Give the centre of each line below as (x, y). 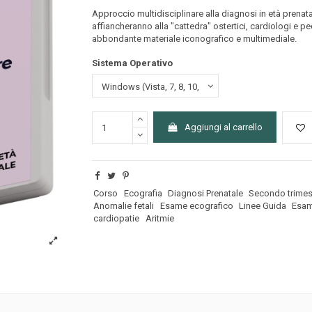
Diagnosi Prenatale (205, 193)
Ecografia (143, 193)
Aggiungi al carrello (224, 127)
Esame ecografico (196, 205)
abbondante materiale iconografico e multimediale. (194, 38)
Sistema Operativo (132, 63)
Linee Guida (262, 205)
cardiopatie (117, 218)
